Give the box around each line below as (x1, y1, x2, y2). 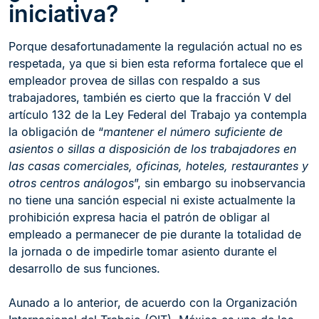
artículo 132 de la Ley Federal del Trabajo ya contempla (9, 108, 307, 122)
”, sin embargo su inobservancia (134, 176, 305, 190)
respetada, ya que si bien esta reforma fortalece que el (9, 56, 303, 70)
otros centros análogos (9, 176, 134, 190)
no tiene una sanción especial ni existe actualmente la (9, 193, 296, 207)
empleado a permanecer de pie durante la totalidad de (9, 227, 301, 241)
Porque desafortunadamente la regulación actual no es (9, 39, 302, 53)
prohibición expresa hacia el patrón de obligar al (9, 210, 270, 224)
